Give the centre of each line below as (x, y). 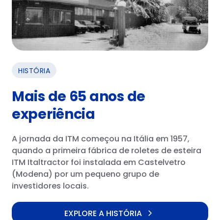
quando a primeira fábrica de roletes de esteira (107, 150)
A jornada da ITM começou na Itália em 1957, (101, 138)
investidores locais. (50, 186)
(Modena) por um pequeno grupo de (85, 174)
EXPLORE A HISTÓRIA (103, 213)
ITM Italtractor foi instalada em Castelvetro (99, 162)
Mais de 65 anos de (79, 96)
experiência (54, 114)
